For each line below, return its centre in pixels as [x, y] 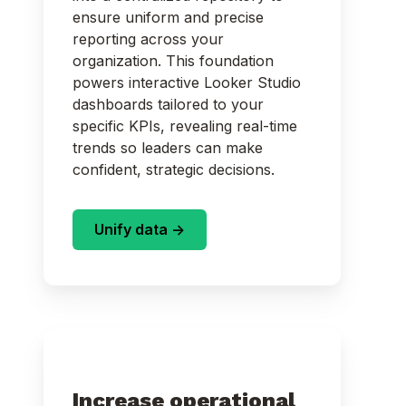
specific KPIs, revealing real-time [185, 126]
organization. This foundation [173, 60]
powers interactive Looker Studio [187, 82]
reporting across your [148, 39]
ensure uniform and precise [168, 17]
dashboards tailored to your [168, 104]
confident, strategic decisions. [174, 169]
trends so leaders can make [168, 147]
